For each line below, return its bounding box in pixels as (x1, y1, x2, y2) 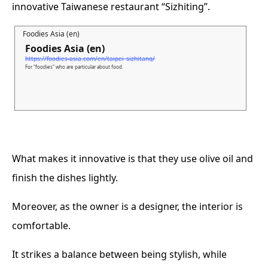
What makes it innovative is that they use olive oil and (12, 152, 253, 166)
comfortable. (12, 219, 71, 233)
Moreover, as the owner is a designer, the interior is (12, 200, 243, 214)
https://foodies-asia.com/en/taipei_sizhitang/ (25, 54, 155, 63)
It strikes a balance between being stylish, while (12, 248, 227, 261)
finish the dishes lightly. (12, 171, 118, 185)
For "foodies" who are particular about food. (25, 63, 123, 71)
